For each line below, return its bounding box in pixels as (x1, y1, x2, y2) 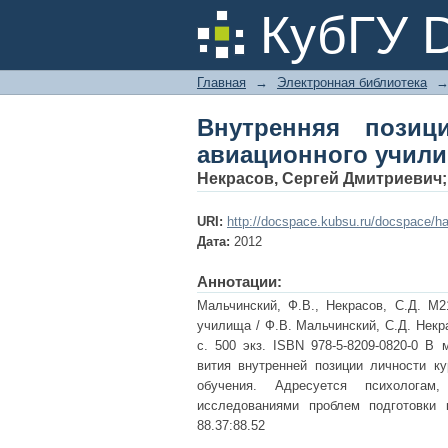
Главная (197, 75, 246, 90)
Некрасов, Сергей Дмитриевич (197, 170, 442, 187)
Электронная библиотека (277, 75, 427, 90)
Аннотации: (197, 273, 282, 290)
